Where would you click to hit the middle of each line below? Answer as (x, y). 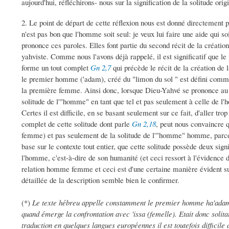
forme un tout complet (56, 68)
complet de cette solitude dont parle (77, 124)
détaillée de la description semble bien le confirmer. (100, 180)
